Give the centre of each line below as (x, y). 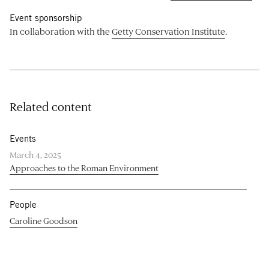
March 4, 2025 (35, 154)
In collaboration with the (61, 31)
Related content (51, 106)
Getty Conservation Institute (168, 31)
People (23, 204)
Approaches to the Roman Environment (84, 168)
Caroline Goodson (44, 220)
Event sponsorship (46, 17)
